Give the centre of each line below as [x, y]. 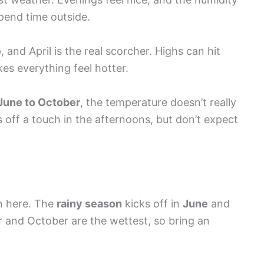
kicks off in [152, 203]
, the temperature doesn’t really [158, 102]
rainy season [89, 203]
